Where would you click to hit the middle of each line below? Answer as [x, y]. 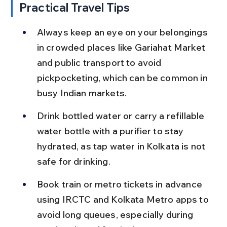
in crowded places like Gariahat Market [122, 47]
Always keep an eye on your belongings [123, 32]
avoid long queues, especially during [116, 214]
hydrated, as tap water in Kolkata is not [122, 146]
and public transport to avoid [100, 62]
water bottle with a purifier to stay [111, 131]
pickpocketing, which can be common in [123, 78]
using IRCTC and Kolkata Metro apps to [124, 199]
